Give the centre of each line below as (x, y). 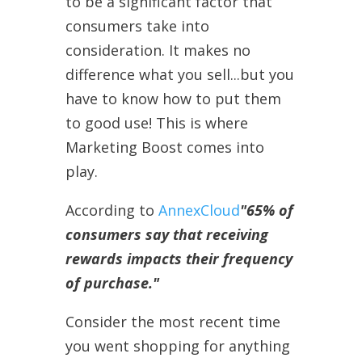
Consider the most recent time (173, 321)
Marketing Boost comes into (164, 147)
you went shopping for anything (177, 345)
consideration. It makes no (158, 50)
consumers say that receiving (166, 234)
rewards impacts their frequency (179, 258)
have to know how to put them (173, 98)
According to (112, 210)
